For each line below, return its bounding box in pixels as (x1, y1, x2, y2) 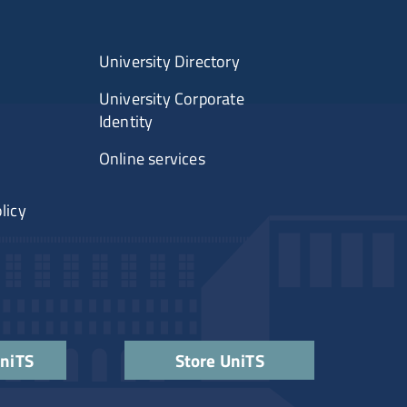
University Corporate (98, 86, 244, 112)
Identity (98, 109, 154, 134)
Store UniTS (174, 347, 264, 374)
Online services (98, 146, 205, 172)
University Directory (98, 49, 240, 74)
